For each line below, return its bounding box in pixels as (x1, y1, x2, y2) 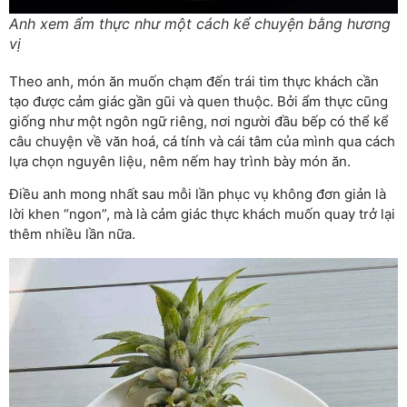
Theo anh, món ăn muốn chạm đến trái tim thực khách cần (9, 72, 379, 90)
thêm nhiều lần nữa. (9, 225, 135, 243)
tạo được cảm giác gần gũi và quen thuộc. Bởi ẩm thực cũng (9, 92, 388, 110)
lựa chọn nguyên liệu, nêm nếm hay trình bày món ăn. (9, 152, 351, 170)
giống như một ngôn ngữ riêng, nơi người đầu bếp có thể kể (9, 112, 389, 130)
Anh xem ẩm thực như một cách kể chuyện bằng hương (9, 14, 391, 33)
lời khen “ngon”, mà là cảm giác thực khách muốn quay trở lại (9, 205, 395, 223)
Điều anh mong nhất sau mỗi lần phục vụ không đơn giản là (9, 185, 386, 203)
